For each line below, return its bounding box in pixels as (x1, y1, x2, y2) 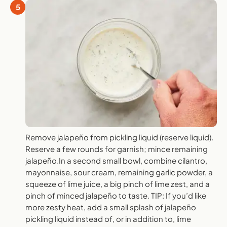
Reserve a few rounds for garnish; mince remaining (25, 143, 208, 154)
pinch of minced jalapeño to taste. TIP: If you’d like (25, 190, 206, 200)
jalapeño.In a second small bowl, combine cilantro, (25, 155, 207, 165)
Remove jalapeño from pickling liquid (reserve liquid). (25, 132, 213, 142)
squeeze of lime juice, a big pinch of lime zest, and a (25, 178, 210, 188)
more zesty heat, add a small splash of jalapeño (25, 202, 196, 212)
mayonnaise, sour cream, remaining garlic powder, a (25, 167, 213, 177)
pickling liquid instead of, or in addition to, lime (25, 213, 191, 223)
